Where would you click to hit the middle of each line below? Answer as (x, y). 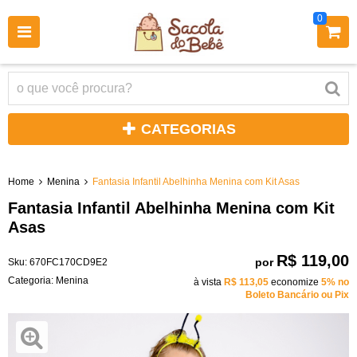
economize (295, 282)
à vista (209, 282)
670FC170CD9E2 (69, 262)
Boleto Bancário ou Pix (297, 294)
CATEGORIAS (188, 129)
